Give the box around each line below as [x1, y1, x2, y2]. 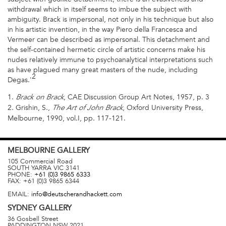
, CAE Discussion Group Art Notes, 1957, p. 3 [64, 93, 209, 102]
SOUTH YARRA [8, 163, 51, 172]
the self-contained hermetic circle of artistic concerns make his [8, 45, 205, 54]
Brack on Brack [14, 94, 64, 102]
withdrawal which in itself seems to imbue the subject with [8, 5, 192, 14]
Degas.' [8, 75, 32, 84]
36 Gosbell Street [8, 215, 58, 223]
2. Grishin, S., [8, 103, 52, 112]
